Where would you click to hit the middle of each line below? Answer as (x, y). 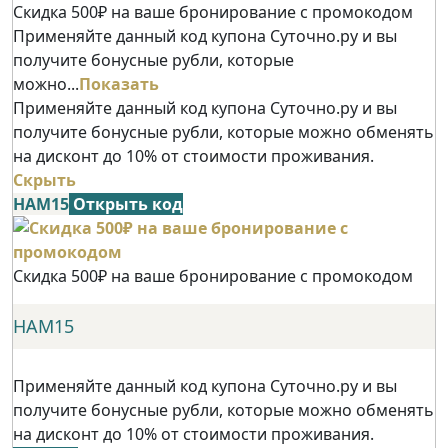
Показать (119, 84)
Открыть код (128, 204)
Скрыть (44, 180)
